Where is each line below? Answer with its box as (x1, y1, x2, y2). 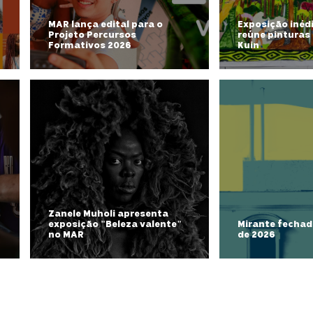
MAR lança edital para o (48, 20, 163, 29)
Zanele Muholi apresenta (48, 209, 168, 219)
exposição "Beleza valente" (48, 219, 182, 229)
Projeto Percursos (48, 30, 136, 40)
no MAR (48, 230, 84, 240)
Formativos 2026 (48, 41, 131, 50)
